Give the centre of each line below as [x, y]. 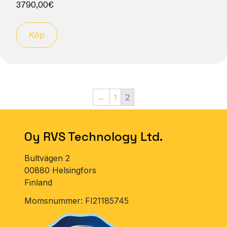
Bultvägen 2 [47, 158]
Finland [38, 182]
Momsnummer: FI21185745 [77, 200]
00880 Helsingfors [60, 170]
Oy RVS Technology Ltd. [93, 136]
